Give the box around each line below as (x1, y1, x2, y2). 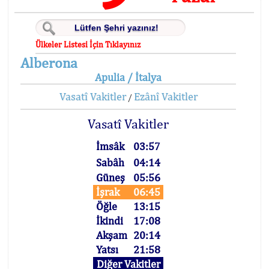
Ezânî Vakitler (133, 90, 198, 103)
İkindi (96, 214, 124, 227)
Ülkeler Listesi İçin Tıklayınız (35, 40, 141, 49)
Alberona (20, 54, 77, 71)
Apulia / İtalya (95, 71, 162, 83)
